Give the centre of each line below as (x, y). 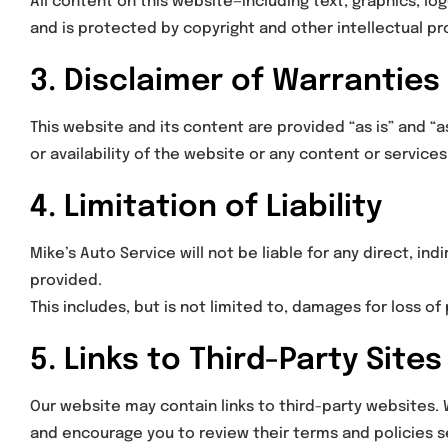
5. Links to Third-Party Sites (236, 361)
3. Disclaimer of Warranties (235, 82)
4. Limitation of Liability (206, 208)
